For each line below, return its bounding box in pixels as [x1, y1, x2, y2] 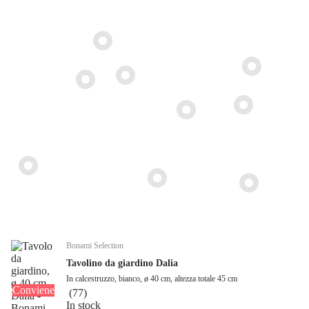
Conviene [12, 284, 54, 297]
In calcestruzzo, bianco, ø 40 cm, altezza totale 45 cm [66, 274, 237, 284]
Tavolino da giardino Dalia [66, 258, 178, 269]
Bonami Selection [66, 241, 123, 251]
